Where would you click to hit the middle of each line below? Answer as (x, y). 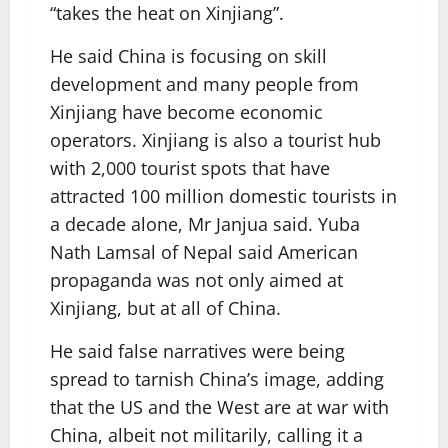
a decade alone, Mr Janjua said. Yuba (205, 224)
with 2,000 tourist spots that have (190, 168)
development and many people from (204, 84)
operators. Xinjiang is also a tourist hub (215, 140)
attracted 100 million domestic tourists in (223, 196)
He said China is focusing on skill (188, 56)
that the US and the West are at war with (219, 407)
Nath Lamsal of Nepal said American (204, 252)
